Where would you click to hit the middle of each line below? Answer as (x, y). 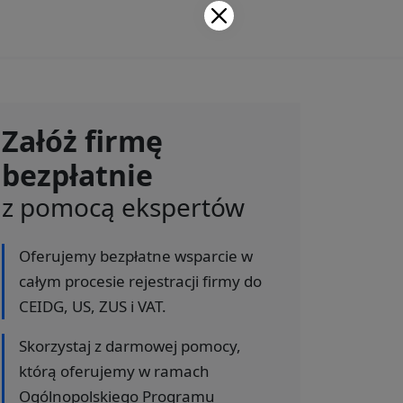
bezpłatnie (77, 175)
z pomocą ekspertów (123, 206)
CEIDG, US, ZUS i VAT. (93, 306)
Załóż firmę (82, 140)
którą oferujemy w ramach (114, 371)
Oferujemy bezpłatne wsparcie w (136, 255)
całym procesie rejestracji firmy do (140, 281)
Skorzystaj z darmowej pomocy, (130, 345)
